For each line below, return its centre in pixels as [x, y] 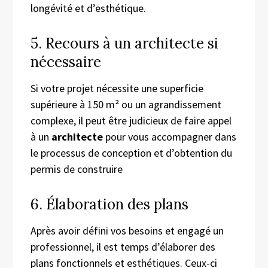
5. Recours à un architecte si [124, 43]
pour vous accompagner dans [170, 136]
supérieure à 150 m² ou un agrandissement [126, 104]
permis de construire [77, 169]
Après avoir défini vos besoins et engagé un [127, 230]
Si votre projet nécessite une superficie [117, 88]
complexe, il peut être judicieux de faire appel [131, 120]
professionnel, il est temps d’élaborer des [123, 246]
